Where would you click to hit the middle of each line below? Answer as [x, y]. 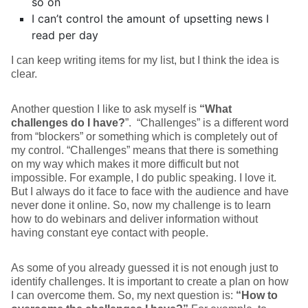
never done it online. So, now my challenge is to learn [141, 205]
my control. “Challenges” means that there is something [145, 150]
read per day [65, 35]
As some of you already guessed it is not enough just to [145, 268]
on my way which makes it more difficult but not [125, 164]
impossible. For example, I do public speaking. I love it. [144, 178]
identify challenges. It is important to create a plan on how [150, 282]
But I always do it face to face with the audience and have [150, 191]
